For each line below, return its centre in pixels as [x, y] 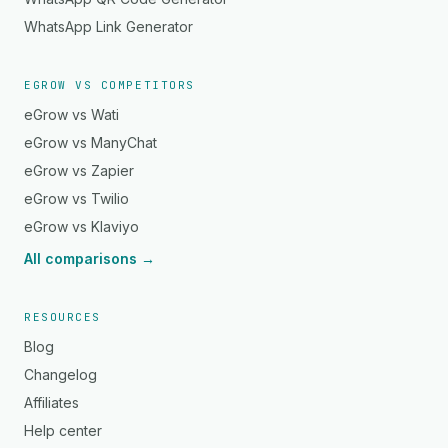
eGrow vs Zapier [79, 170]
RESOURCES [62, 317]
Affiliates [51, 402]
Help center [63, 430]
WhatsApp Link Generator [108, 26]
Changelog [60, 374]
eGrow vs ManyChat [90, 142]
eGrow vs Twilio [76, 198]
